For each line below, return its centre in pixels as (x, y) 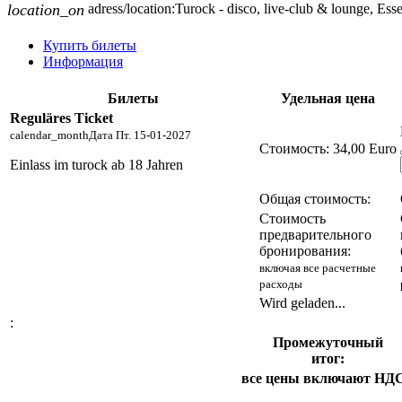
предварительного (315, 234)
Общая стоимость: (315, 198)
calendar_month (49, 135)
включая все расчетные (318, 267)
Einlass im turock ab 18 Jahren (96, 164)
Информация (83, 61)
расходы (281, 284)
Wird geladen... (302, 302)
